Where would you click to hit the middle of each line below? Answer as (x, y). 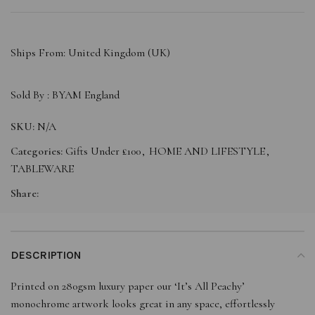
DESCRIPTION (46, 255)
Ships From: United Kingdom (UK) (90, 52)
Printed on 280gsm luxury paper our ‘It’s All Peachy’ (128, 286)
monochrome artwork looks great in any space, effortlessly (143, 303)
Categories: (37, 151)
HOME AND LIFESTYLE (207, 151)
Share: (25, 193)
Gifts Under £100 (103, 151)
